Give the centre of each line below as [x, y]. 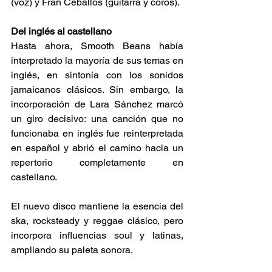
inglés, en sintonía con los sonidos [97, 75]
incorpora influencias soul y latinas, [97, 236]
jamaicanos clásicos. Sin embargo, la [97, 90]
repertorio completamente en [97, 163]
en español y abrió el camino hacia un [97, 148]
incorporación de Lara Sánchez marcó [97, 104]
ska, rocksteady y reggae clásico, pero [97, 221]
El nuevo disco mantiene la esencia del [97, 206]
